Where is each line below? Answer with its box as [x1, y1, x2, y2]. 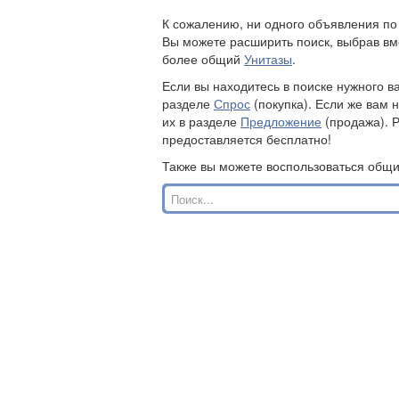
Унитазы [244, 50, 292, 68]
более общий [162, 50, 244, 68]
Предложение [240, 112, 322, 130]
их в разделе [162, 112, 240, 130]
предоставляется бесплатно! [162, 130, 331, 148]
